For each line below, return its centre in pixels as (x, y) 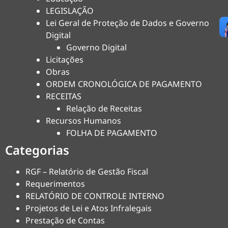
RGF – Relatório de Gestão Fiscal (87, 172)
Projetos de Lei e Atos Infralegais (89, 208)
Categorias (37, 150)
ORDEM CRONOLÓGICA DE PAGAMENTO (124, 84)
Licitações (65, 60)
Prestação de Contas (65, 220)
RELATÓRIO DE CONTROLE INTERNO (95, 196)
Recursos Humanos (83, 121)
